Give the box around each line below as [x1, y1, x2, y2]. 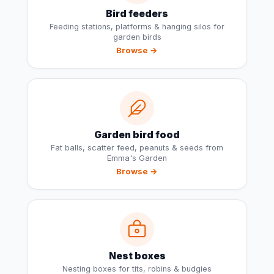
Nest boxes [108, 250, 166, 262]
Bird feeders [106, 8, 168, 20]
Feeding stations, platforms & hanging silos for [50, 22, 224, 32]
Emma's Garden [107, 154, 167, 163]
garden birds [113, 32, 161, 42]
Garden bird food [94, 129, 180, 141]
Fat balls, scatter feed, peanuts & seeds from [51, 143, 223, 153]
